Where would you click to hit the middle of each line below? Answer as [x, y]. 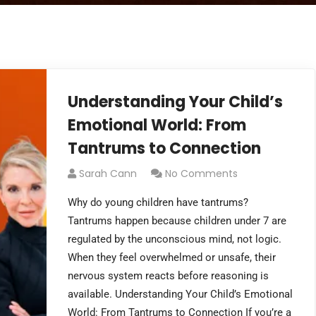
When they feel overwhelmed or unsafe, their [172, 257]
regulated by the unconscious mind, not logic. [175, 239]
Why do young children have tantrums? [158, 202]
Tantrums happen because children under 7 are [177, 221]
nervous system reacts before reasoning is [169, 276]
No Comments [202, 174]
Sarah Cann [108, 174]
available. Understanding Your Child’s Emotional [181, 294]
